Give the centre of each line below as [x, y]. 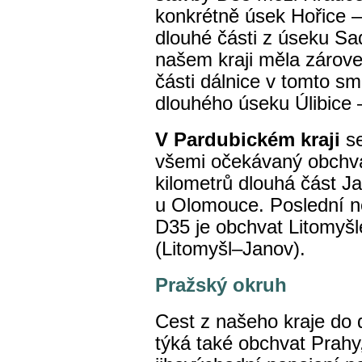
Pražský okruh [221, 285]
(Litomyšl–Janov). [233, 249]
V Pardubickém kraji [250, 140]
